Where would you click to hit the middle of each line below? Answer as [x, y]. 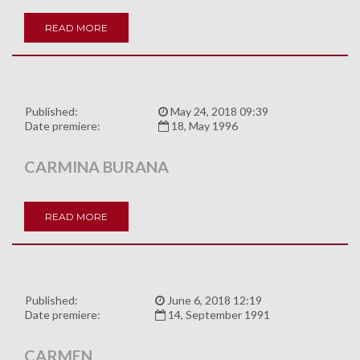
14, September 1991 [218, 315]
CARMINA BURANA [96, 167]
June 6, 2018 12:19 [213, 301]
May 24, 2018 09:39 [218, 112]
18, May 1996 [203, 126]
